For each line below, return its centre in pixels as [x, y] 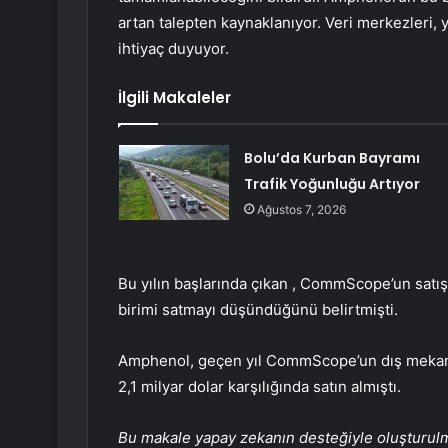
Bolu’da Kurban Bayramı [331, 158]
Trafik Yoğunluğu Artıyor [331, 184]
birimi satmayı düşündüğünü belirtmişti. [258, 310]
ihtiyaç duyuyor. [173, 49]
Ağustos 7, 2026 [301, 210]
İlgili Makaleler [174, 98]
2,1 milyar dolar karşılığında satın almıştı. [259, 387]
